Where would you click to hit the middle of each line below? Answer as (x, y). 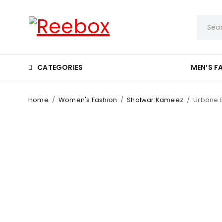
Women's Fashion (88, 100)
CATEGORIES (60, 67)
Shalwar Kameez (155, 100)
